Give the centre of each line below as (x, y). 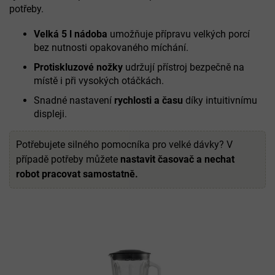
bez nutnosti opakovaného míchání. (111, 48)
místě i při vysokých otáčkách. (99, 81)
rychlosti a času (149, 101)
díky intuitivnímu (220, 101)
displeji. (50, 114)
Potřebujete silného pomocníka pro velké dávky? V (124, 145)
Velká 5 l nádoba (71, 34)
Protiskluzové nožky (78, 68)
